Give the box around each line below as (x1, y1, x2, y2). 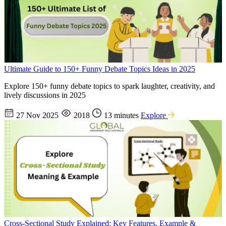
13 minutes (102, 111, 141, 120)
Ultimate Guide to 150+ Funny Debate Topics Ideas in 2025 (4, 65, 195, 74)
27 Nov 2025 (14, 111, 61, 120)
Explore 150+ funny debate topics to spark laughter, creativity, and (4, 82, 215, 91)
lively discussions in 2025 (4, 91, 86, 100)
